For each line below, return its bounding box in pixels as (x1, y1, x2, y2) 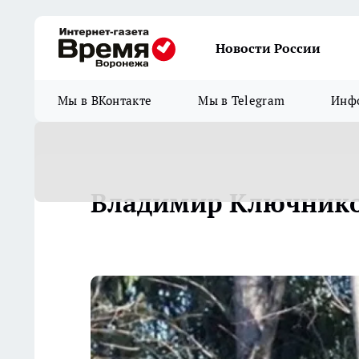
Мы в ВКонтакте (58, 93, 152, 108)
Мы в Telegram (198, 93, 285, 108)
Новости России (216, 40, 321, 56)
